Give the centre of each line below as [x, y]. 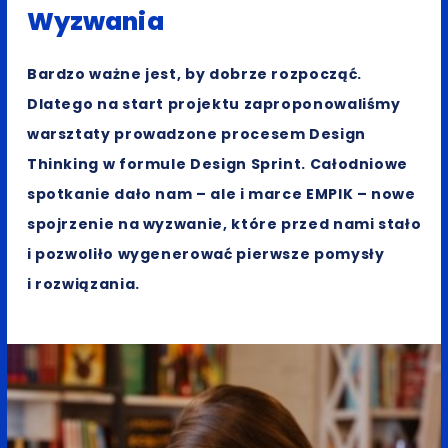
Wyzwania [95, 21]
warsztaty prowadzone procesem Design [196, 133]
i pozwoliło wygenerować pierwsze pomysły [205, 253]
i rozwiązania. [83, 283]
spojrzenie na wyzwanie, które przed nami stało [224, 223]
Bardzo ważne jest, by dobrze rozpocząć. [194, 73]
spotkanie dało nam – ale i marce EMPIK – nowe [221, 193]
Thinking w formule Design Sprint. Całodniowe [217, 163]
